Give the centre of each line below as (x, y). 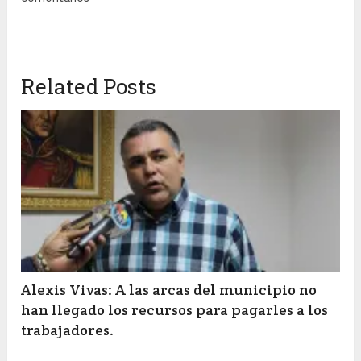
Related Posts (89, 87)
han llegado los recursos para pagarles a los (175, 310)
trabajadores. (68, 330)
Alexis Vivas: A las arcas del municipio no (169, 290)
